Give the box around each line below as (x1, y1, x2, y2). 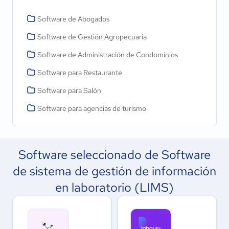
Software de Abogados (37, 14, 109, 24)
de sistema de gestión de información (13, 163, 216, 179)
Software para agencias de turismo (37, 104, 146, 113)
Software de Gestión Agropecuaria (37, 32, 147, 41)
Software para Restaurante (37, 68, 122, 77)
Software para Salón (37, 86, 101, 95)
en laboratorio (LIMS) (55, 179, 174, 195)
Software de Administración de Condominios (37, 50, 178, 59)
